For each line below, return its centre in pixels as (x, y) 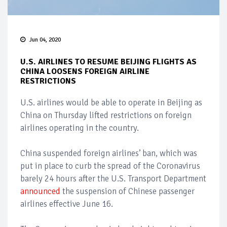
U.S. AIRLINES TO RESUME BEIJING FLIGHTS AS (108, 62)
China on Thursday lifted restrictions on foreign (106, 116)
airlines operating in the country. (81, 128)
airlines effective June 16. (67, 204)
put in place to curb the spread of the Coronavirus (110, 166)
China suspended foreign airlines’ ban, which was (109, 154)
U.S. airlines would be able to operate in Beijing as (111, 103)
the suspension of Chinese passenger (127, 192)
